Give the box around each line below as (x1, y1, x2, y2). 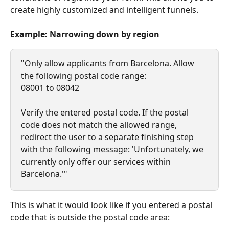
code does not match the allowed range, (21, 119, 179, 130)
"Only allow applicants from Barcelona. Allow (21, 57, 196, 69)
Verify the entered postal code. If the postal (21, 106, 191, 118)
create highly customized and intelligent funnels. (10, 4, 198, 15)
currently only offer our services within (21, 155, 173, 167)
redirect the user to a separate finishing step (21, 131, 196, 143)
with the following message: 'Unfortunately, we (21, 143, 205, 155)
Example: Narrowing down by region (10, 28, 159, 40)
